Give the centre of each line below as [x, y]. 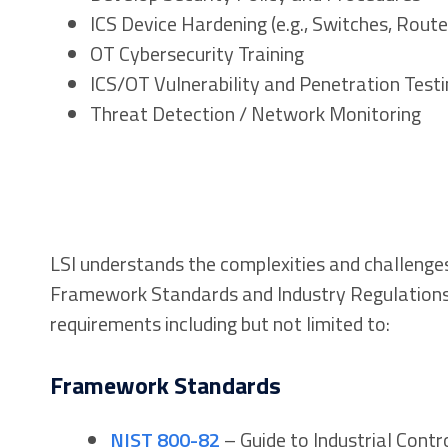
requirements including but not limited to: [219, 323]
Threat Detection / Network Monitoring [255, 113]
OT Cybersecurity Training [196, 53]
